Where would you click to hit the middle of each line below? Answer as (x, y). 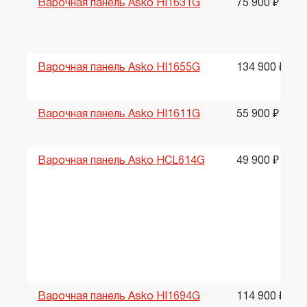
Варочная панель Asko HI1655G (119, 68)
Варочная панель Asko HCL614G (121, 161)
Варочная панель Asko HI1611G (119, 114)
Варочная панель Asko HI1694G (119, 297)
